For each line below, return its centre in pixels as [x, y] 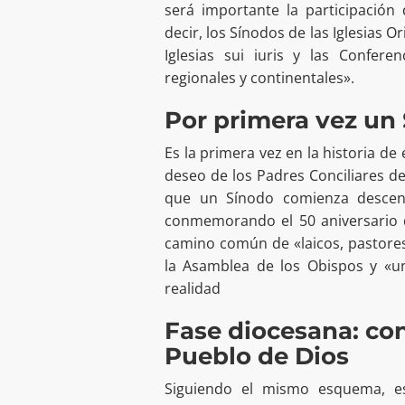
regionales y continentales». [259, 78]
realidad [193, 289]
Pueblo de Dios [257, 357]
